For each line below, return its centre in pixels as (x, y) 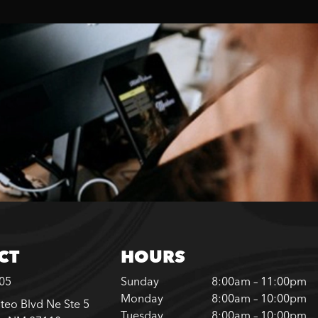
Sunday (139, 281)
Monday (142, 298)
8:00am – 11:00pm (259, 281)
